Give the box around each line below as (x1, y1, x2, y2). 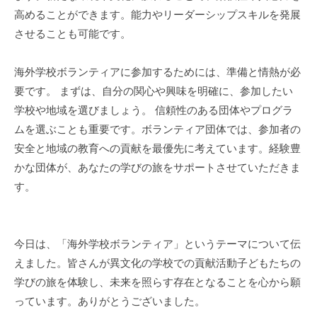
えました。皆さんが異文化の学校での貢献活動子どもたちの (14, 257, 301, 270)
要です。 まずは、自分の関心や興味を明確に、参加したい (14, 85, 293, 98)
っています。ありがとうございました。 (14, 295, 205, 308)
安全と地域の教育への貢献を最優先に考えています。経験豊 (14, 142, 301, 155)
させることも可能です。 (14, 28, 131, 40)
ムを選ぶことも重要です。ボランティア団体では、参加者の (14, 123, 301, 136)
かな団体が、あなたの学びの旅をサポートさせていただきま (14, 161, 301, 174)
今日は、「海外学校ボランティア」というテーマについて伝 (14, 238, 301, 250)
